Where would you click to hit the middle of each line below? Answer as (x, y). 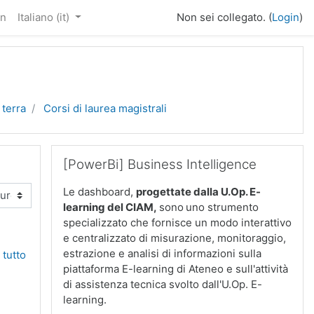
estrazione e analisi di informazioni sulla (162, 253)
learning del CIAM (108, 207)
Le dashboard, (100, 192)
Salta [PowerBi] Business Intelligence (144, 152)
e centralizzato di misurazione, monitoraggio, (175, 238)
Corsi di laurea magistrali (105, 108)
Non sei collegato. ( (224, 17)
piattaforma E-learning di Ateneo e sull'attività (176, 269)
